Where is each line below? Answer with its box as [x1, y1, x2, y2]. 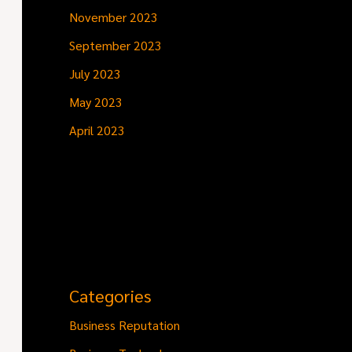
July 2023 [69, 64, 121, 82]
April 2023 [69, 121, 125, 138]
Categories [69, 284, 152, 307]
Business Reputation [69, 317, 180, 334]
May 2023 [69, 93, 123, 110]
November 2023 [69, 8, 158, 25]
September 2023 [69, 36, 162, 53]
